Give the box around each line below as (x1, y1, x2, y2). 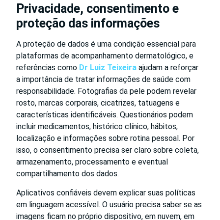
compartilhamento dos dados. (16, 169, 119, 179)
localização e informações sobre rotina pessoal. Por (16, 134, 194, 143)
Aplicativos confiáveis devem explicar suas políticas (16, 188, 195, 198)
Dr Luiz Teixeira (79, 63, 137, 73)
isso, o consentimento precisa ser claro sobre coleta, (16, 145, 199, 155)
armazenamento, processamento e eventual (16, 157, 168, 167)
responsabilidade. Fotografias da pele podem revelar (16, 86, 196, 96)
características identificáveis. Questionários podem (16, 110, 193, 120)
